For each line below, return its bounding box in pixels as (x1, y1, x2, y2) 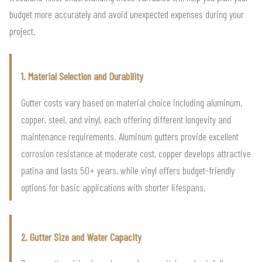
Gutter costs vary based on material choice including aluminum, (21, 96, 242, 109)
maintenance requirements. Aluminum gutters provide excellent (21, 130, 239, 143)
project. (9, 25, 36, 38)
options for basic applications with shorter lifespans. (21, 181, 206, 194)
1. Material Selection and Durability (21, 70, 143, 83)
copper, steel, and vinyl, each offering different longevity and (21, 113, 231, 126)
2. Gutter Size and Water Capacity (21, 230, 142, 244)
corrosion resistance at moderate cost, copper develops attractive (21, 147, 251, 160)
